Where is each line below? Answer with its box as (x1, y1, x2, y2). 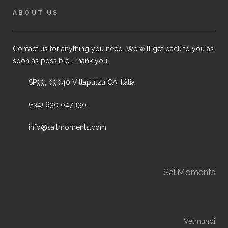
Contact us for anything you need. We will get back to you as (13, 45, 214, 53)
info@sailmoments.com (28, 123, 106, 131)
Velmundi (184, 217, 215, 225)
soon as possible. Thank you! (13, 56, 109, 65)
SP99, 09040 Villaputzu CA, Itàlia (28, 78, 135, 87)
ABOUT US (13, 9, 59, 16)
